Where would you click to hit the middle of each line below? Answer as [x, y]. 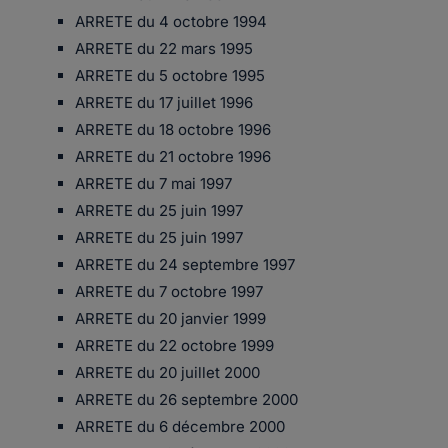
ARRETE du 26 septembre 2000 [186, 399]
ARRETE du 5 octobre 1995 [170, 75]
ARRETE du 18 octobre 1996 [173, 129]
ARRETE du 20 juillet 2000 [167, 372]
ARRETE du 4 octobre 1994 [171, 21]
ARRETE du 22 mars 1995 [164, 48]
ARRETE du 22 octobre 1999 [174, 345]
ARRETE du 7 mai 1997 [153, 183]
